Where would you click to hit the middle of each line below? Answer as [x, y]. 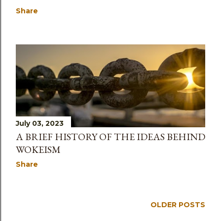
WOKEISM [38, 149]
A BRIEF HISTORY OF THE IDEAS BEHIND [110, 136]
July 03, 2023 [40, 123]
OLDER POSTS [178, 204]
